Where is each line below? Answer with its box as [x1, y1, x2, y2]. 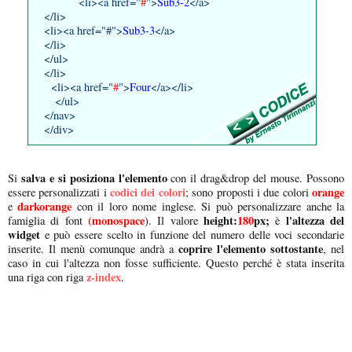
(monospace [88, 211, 145, 229]
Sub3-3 [123, 22, 155, 38]
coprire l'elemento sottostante [178, 240, 323, 257]
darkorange [17, 197, 72, 214]
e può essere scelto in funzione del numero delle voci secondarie [40, 226, 344, 242]
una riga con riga [8, 269, 83, 284]
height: [203, 211, 237, 229]
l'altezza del [285, 211, 345, 229]
